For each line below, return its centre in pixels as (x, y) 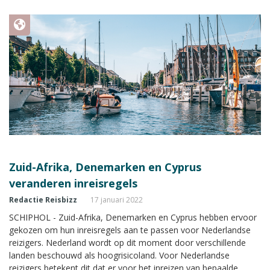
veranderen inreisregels (73, 183)
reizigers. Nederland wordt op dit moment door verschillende (127, 242)
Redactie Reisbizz (43, 199)
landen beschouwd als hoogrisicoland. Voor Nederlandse (119, 255)
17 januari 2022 (117, 199)
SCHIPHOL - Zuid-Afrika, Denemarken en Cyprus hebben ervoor (133, 217)
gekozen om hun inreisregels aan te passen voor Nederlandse (130, 230)
